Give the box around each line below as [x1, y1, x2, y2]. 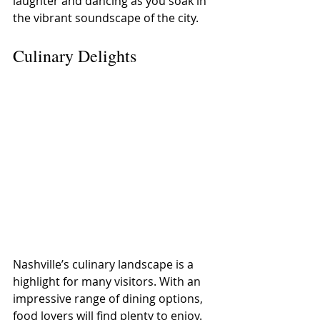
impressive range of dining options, [13, 290, 206, 306]
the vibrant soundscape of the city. [13, 9, 199, 26]
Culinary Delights [13, 44, 136, 67]
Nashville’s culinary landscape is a [13, 256, 196, 272]
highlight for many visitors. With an [13, 273, 204, 289]
